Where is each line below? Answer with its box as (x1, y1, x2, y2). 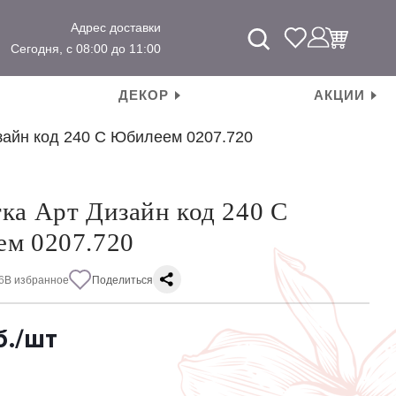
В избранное (4, 274, 70, 286)
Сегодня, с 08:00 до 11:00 (10, 42, 161, 56)
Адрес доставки (70, 20, 161, 34)
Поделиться (92, 274, 154, 286)
